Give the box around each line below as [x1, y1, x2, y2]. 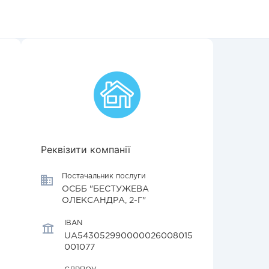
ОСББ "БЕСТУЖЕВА [62, 186, 149, 193]
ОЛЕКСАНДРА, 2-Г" [62, 197, 146, 204]
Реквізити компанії [41, 144, 130, 156]
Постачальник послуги [62, 173, 146, 180]
